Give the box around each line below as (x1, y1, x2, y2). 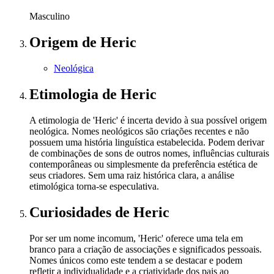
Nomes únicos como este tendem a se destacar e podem (29, 254, 242, 265)
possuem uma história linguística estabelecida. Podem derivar (29, 136, 264, 147)
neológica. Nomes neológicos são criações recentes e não (29, 125, 249, 136)
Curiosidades (29, 204, 115, 220)
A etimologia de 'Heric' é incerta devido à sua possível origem (29, 114, 267, 125)
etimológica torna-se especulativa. (29, 180, 159, 191)
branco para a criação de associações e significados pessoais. (29, 243, 262, 254)
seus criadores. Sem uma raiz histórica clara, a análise (29, 169, 234, 180)
